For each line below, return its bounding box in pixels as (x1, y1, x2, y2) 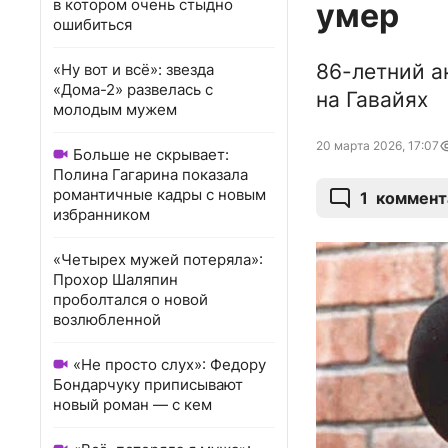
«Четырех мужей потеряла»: (53, 250, 263, 269)
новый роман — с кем (53, 395, 212, 414)
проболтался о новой (53, 290, 208, 309)
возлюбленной (53, 310, 161, 329)
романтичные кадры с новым (53, 185, 266, 204)
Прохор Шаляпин (53, 270, 178, 289)
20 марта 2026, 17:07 (316, 138, 439, 154)
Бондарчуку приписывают (53, 375, 243, 394)
